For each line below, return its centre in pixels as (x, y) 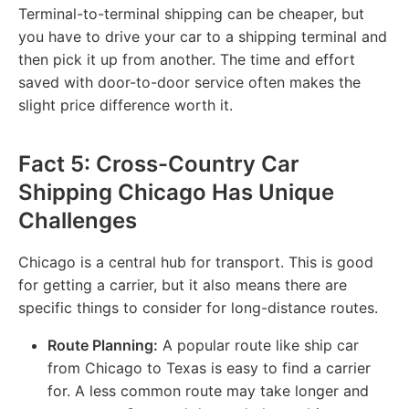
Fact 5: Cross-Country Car (159, 163)
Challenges (78, 220)
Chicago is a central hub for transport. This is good (196, 262)
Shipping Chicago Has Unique (176, 192)
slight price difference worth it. (126, 105)
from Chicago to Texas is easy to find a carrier (209, 367)
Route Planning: (103, 345)
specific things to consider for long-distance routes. (198, 307)
